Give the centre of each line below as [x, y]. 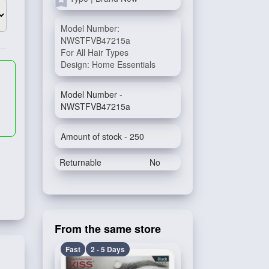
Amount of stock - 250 [102, 136]
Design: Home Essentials [108, 64]
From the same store [108, 229]
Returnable [80, 162]
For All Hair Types [95, 52]
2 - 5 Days [108, 249]
